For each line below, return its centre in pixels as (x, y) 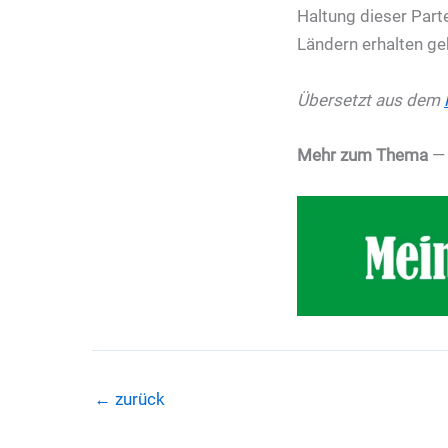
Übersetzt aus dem (370, 99)
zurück (138, 399)
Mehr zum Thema (362, 154)
